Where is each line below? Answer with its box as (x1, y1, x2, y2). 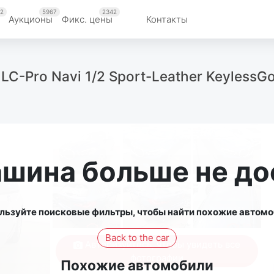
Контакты (146, 13, 188, 25)
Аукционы (9, 13, 53, 25)
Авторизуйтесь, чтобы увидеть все (82, 238, 240, 250)
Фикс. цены (62, 13, 113, 25)
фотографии (130, 251, 183, 264)
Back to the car (105, 231, 169, 243)
